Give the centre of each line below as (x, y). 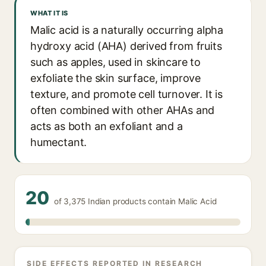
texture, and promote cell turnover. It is (127, 94)
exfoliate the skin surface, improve (116, 78)
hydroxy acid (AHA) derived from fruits (126, 46)
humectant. (59, 142)
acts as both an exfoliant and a (107, 126)
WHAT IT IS (49, 13)
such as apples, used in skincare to (116, 62)
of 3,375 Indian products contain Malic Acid (135, 201)
